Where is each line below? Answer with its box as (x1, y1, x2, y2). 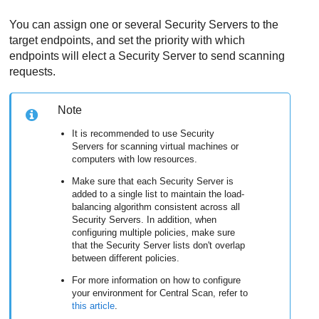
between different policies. (72, 252, 180, 263)
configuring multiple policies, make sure (72, 226, 236, 238)
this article (72, 300, 115, 311)
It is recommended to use (72, 127, 181, 139)
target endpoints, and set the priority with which (9, 33, 246, 46)
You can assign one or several (9, 18, 165, 31)
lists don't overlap (170, 239, 246, 251)
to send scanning (196, 49, 286, 62)
